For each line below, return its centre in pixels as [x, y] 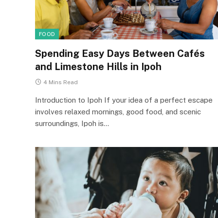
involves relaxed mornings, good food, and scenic [118, 111]
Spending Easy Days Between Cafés [120, 53]
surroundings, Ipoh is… [72, 123]
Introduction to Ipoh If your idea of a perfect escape [124, 100]
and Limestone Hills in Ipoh [98, 66]
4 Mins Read [61, 82]
